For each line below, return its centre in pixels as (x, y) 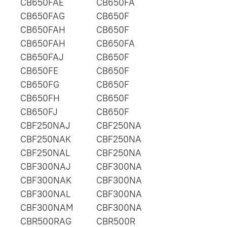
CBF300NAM (47, 207)
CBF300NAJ (46, 166)
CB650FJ (39, 111)
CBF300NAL (45, 194)
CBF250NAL (45, 153)
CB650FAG (43, 16)
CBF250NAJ (45, 125)
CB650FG (40, 84)
